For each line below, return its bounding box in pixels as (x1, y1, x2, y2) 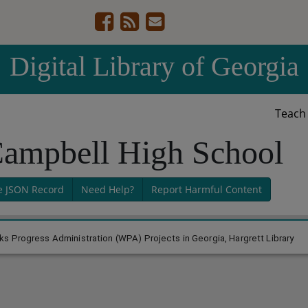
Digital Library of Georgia (9, 51, 299, 82)
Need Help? (80, 183, 134, 196)
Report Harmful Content (151, 183, 262, 196)
